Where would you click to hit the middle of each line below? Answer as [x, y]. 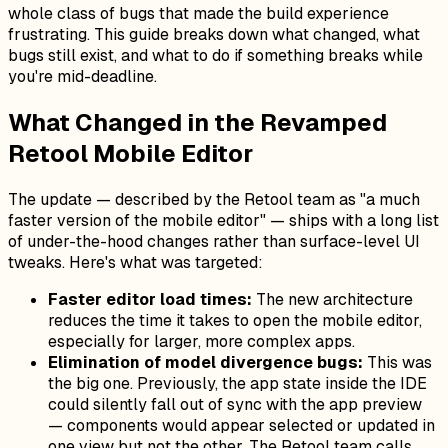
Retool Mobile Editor [130, 153]
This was [397, 362]
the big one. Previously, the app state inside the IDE [237, 383]
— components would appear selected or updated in [241, 425]
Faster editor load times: [150, 299]
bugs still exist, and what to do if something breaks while [215, 55]
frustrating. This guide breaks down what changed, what [214, 34]
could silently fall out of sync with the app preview [235, 404]
